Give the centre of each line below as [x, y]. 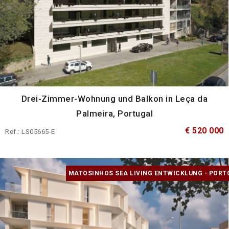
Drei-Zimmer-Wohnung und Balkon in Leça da [114, 99]
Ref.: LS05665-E [30, 132]
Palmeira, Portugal [114, 114]
